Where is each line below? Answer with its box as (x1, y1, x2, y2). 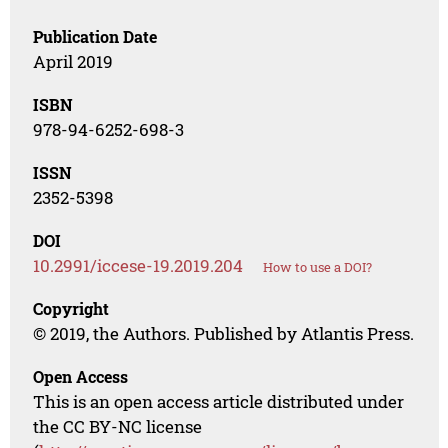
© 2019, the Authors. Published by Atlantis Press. (33, 322, 415, 346)
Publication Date (33, 26, 158, 48)
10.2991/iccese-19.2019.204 (33, 254, 244, 278)
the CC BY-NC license (33, 415, 203, 439)
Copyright (33, 298, 110, 320)
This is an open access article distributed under (33, 390, 405, 414)
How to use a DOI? (263, 258, 373, 277)
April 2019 (33, 50, 114, 74)
